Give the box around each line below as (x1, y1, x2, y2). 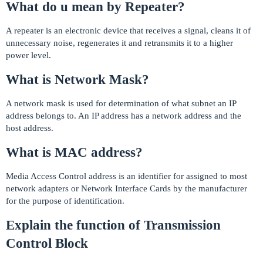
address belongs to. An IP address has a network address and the (6, 111, 241, 121)
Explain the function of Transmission (6, 218, 221, 233)
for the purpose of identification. (6, 196, 124, 206)
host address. (6, 123, 53, 133)
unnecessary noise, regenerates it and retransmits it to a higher (6, 38, 233, 48)
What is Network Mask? (6, 72, 149, 87)
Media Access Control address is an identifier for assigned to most (6, 171, 247, 181)
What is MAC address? (6, 145, 143, 160)
